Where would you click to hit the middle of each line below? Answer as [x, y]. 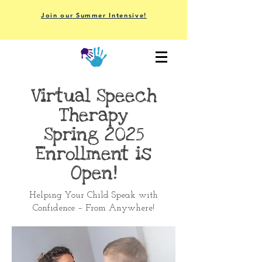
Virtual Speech [94, 96]
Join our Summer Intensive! [94, 15]
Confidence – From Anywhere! [94, 208]
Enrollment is [94, 154]
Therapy [94, 115]
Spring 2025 [94, 135]
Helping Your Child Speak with [94, 195]
